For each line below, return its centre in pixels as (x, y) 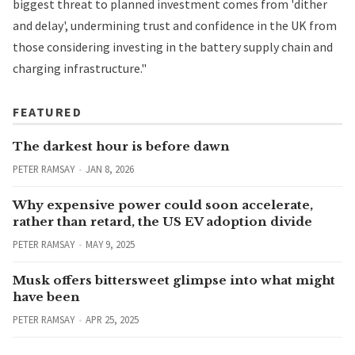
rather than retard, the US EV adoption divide (162, 221)
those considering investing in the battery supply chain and (173, 46)
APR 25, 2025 (112, 319)
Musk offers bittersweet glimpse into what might (174, 280)
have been (46, 296)
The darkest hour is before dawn (121, 146)
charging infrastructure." (80, 68)
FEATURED (47, 111)
